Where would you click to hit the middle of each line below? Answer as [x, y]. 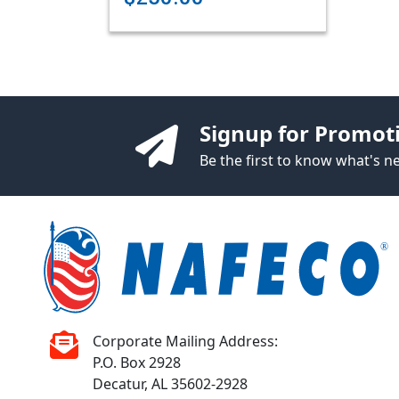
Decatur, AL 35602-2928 [170, 383]
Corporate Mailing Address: [185, 341]
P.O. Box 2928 [137, 362]
